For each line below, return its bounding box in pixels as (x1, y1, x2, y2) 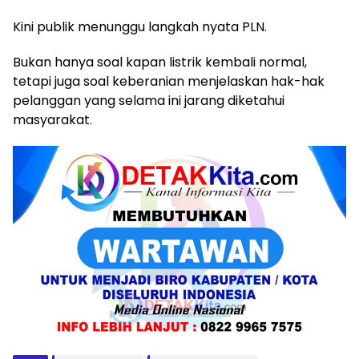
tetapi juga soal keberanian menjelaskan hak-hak (13, 71, 325, 91)
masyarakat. (13, 110, 92, 129)
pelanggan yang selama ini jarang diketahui (13, 91, 284, 110)
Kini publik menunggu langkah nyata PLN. (13, 17, 267, 36)
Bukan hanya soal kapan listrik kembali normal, (13, 52, 307, 71)
